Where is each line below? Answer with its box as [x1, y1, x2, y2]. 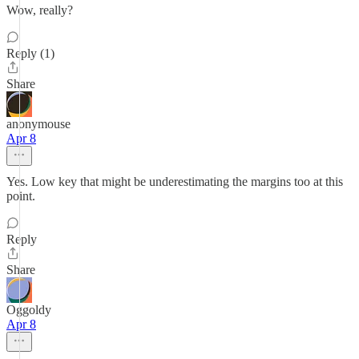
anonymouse [6, 117, 71, 131]
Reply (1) [6, 46, 54, 60]
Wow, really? [6, 3, 73, 17]
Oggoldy [6, 303, 51, 317]
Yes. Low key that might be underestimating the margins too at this [6, 175, 343, 188]
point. [6, 189, 35, 203]
